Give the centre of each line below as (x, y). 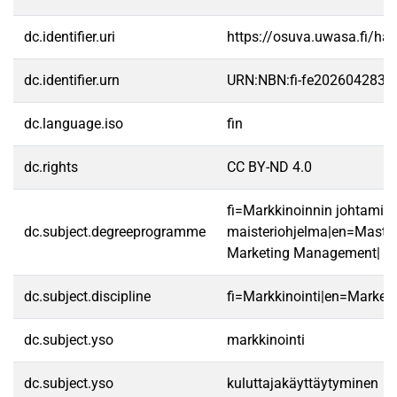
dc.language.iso (74, 124)
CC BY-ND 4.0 (269, 167)
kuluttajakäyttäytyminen (303, 383)
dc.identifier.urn (72, 80)
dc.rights (51, 167)
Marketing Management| (304, 253)
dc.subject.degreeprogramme (115, 232)
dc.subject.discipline (87, 296)
